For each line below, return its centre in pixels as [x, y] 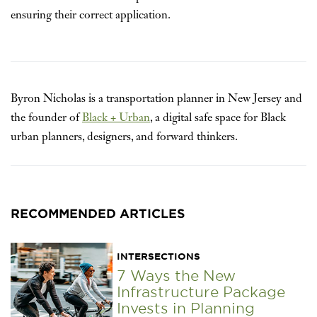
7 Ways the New [176, 275]
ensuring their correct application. [91, 15]
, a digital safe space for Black [218, 118]
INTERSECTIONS [158, 256]
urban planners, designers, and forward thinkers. [124, 137]
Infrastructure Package [201, 291]
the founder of [46, 118]
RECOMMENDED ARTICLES [98, 213]
